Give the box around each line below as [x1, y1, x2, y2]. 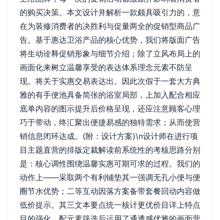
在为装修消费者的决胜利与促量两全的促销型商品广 [20, 21, 200, 31]
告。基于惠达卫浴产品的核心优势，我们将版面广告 [20, 35, 200, 45]
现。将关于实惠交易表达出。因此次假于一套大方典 [20, 76, 200, 86]
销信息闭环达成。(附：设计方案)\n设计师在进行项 [20, 131, 198, 141]
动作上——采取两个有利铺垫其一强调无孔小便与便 [20, 172, 200, 182]
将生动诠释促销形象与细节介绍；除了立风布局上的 [20, 49, 200, 58]
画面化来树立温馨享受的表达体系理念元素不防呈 [20, 62, 192, 72]
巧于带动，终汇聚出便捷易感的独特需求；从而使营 [20, 117, 200, 127]
